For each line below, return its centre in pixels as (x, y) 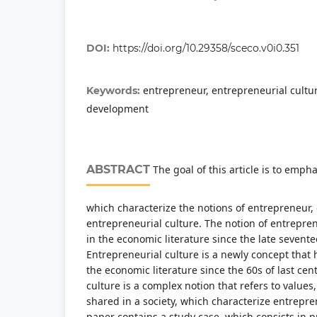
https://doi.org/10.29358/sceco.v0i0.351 (206, 48)
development (117, 109)
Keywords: (115, 91)
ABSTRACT (118, 170)
